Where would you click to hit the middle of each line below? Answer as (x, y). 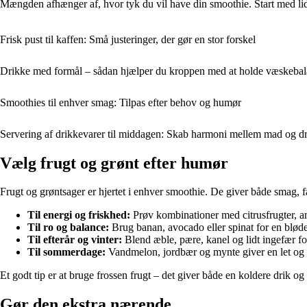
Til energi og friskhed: (79, 215)
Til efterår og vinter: (75, 240)
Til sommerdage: (66, 252)
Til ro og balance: (68, 228)
